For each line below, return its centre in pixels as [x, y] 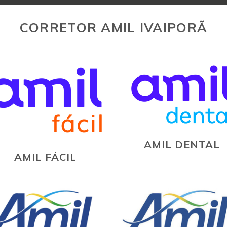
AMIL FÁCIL [45, 157]
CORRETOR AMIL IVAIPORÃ [113, 27]
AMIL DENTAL [182, 144]
